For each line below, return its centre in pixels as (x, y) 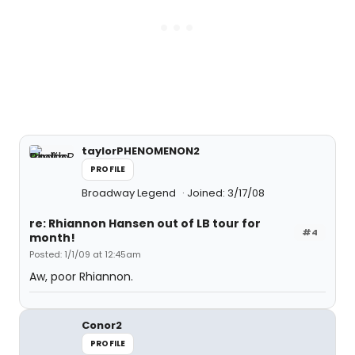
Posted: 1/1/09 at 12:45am (85, 254)
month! (52, 238)
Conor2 (102, 325)
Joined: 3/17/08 (226, 193)
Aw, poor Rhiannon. (81, 277)
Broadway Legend (130, 193)
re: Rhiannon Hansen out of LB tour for (145, 223)
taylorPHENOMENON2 (141, 151)
